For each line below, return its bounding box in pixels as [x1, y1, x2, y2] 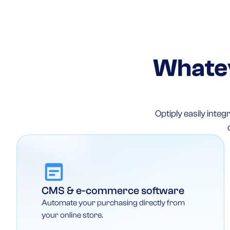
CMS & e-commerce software [42, 184, 184, 197]
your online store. [42, 210, 103, 220]
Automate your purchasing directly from [42, 198, 185, 207]
